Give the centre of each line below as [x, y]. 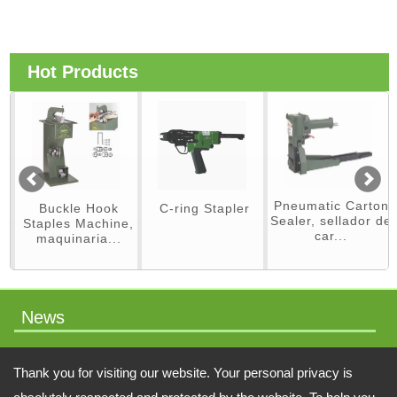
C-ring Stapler [205, 209]
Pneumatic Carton [331, 206]
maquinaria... [78, 239]
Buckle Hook [78, 209]
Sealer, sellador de [331, 221]
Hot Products [83, 72]
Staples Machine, [79, 224]
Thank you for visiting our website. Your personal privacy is [183, 373]
